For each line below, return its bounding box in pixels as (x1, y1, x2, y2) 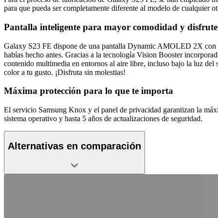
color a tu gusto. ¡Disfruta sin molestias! (4, 68, 126, 76)
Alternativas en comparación (8, 140, 141, 151)
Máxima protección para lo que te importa (4, 86, 173, 96)
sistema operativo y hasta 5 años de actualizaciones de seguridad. (4, 114, 202, 123)
